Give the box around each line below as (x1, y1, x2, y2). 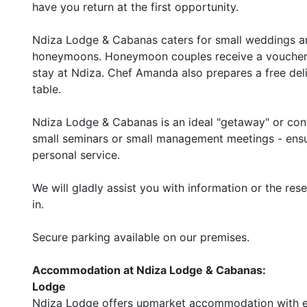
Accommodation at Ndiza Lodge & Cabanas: (32, 263, 266, 277)
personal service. (32, 148, 120, 162)
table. (32, 82, 61, 96)
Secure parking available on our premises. (32, 230, 249, 244)
